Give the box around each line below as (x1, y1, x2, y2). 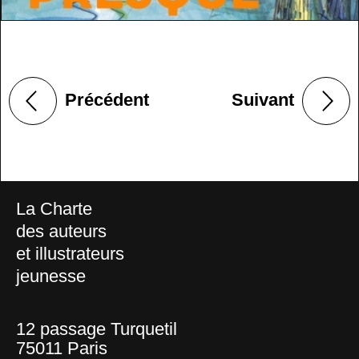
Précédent (65, 89, 149, 110)
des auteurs (16, 220, 107, 241)
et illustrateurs (16, 243, 124, 264)
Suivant (232, 89, 294, 110)
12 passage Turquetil (16, 318, 177, 339)
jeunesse (16, 265, 86, 286)
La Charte (16, 198, 92, 219)
